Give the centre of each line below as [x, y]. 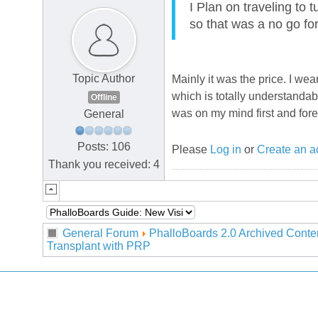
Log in [226, 150]
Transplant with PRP [99, 246]
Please [191, 150]
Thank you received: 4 [104, 164]
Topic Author [104, 79]
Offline [104, 98]
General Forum [100, 233]
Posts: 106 [104, 146]
